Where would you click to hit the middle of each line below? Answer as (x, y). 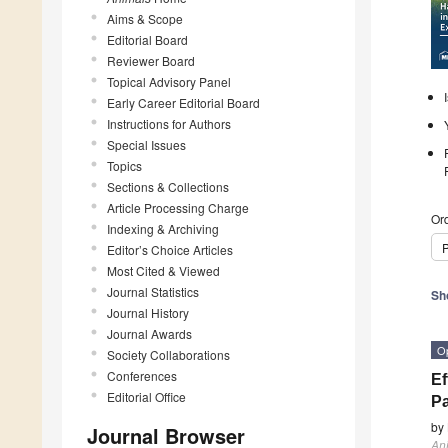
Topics (124, 165)
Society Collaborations (168, 354)
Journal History (148, 312)
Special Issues (146, 144)
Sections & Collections (168, 186)
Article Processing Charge (178, 207)
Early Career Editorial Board (183, 102)
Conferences (142, 375)
